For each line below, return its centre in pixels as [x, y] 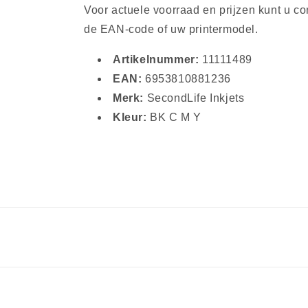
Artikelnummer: [156, 59]
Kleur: [130, 117]
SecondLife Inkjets [194, 98]
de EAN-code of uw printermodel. [171, 29]
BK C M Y [174, 117]
